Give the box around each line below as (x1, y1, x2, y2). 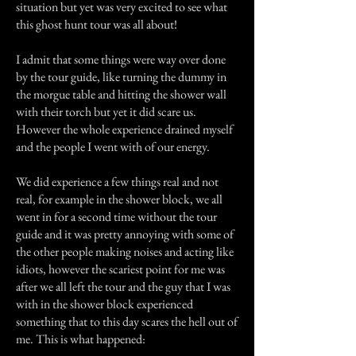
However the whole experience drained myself (16, 121, 233, 137)
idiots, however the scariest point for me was (16, 261, 225, 277)
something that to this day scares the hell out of (16, 313, 238, 330)
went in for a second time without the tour (16, 208, 217, 225)
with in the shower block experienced (16, 296, 193, 312)
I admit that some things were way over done (16, 51, 226, 68)
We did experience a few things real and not (16, 173, 219, 190)
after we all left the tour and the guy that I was (16, 278, 230, 295)
